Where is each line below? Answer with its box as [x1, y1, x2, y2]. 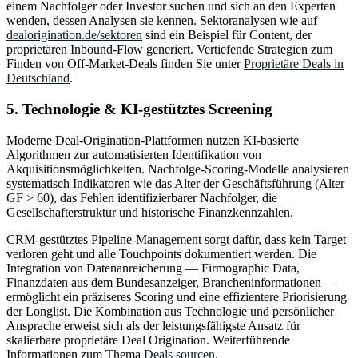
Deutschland [6, 71, 70, 86]
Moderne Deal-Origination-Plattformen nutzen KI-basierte [6, 133, 299, 147]
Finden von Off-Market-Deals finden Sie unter [6, 57, 241, 71]
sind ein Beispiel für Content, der [145, 28, 312, 42]
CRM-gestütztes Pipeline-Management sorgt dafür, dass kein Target [6, 232, 346, 246]
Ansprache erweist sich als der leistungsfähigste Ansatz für [6, 318, 300, 332]
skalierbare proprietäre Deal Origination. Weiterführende [6, 332, 290, 347]
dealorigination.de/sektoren [6, 28, 142, 42]
